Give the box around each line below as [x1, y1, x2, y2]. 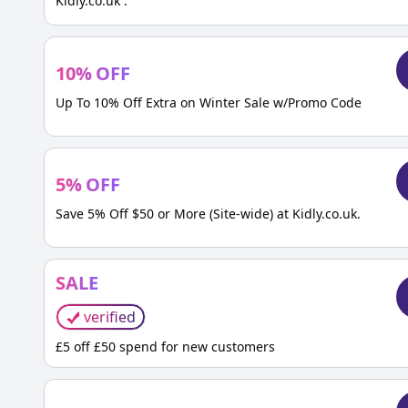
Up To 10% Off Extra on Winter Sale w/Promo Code [56, 94, 362, 111]
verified [84, 307, 136, 327]
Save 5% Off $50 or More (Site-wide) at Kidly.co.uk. [56, 205, 361, 222]
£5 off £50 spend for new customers [56, 338, 275, 355]
